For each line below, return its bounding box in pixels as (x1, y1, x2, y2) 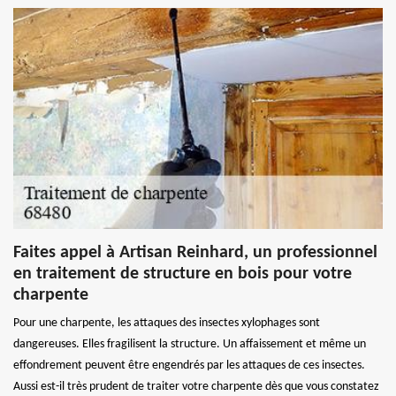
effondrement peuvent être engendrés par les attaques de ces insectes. (13, 358, 365, 372)
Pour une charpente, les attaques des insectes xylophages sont (13, 316, 320, 330)
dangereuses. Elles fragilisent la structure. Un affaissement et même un (13, 337, 366, 351)
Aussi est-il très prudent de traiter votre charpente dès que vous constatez (13, 379, 379, 393)
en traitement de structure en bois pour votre (13, 264, 352, 283)
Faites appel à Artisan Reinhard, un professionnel (13, 243, 377, 262)
